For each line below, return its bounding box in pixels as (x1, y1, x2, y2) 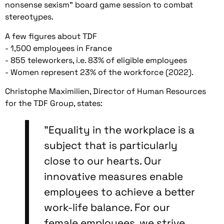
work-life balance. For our (44, 200, 170, 214)
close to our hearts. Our (44, 154, 161, 167)
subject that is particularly (44, 138, 177, 152)
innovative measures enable (44, 169, 183, 183)
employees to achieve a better (44, 185, 195, 198)
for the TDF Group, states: (5, 98, 102, 109)
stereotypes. (5, 11, 53, 22)
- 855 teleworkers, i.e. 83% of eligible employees (5, 54, 187, 65)
